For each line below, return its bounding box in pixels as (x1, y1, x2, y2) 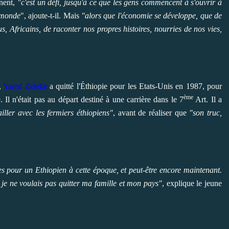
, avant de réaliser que (112, 108, 190, 117)
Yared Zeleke (3, 81, 47, 90)
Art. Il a (195, 95, 222, 104)
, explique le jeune (162, 178, 222, 188)
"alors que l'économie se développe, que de (81, 11, 222, 20)
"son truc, (189, 108, 222, 117)
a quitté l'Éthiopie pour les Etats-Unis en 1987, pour (47, 81, 222, 90)
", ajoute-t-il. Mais (20, 11, 82, 20)
